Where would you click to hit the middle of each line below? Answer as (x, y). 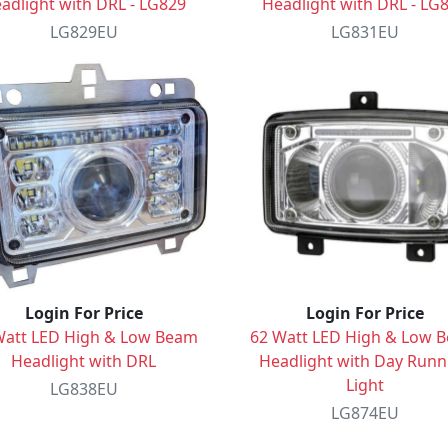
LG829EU (83, 31)
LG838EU (83, 388)
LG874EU (364, 412)
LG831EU (364, 31)
